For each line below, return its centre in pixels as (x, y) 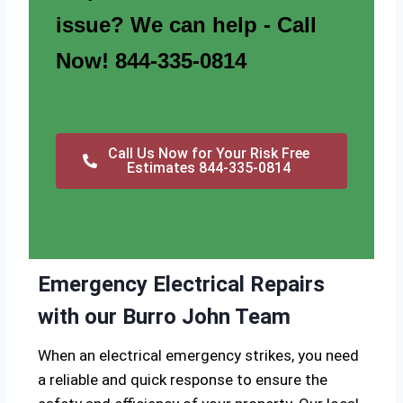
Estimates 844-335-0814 (209, 168)
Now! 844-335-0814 (151, 61)
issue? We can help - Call (186, 25)
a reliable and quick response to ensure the (183, 380)
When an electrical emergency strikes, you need (198, 356)
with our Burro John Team (164, 317)
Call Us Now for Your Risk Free (209, 154)
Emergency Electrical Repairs (181, 285)
